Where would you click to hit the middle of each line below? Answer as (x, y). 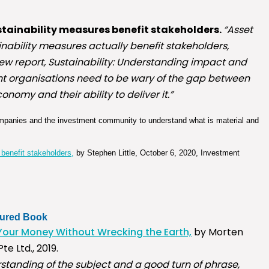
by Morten (217, 232)
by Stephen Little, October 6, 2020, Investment (157, 153)
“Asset (238, 30)
